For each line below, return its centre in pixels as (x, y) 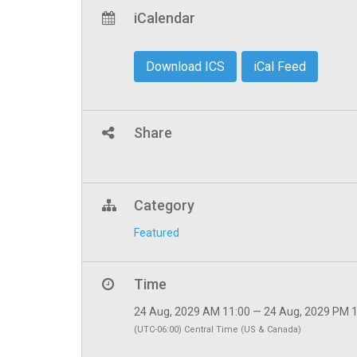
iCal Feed (280, 67)
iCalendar (165, 18)
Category (164, 206)
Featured (157, 233)
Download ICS (185, 67)
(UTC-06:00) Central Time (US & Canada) (218, 330)
